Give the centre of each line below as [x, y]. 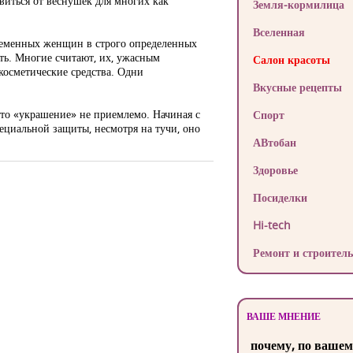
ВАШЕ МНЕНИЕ [283, 316]
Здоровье [275, 170]
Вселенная [279, 32]
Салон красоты [291, 59]
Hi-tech [271, 225]
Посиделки [280, 197]
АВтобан [274, 142]
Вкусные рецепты [297, 87]
